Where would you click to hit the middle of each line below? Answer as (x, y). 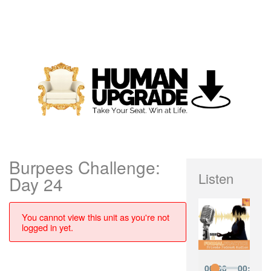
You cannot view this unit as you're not (96, 217)
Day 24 (36, 184)
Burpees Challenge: (85, 167)
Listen (216, 178)
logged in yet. (47, 227)
